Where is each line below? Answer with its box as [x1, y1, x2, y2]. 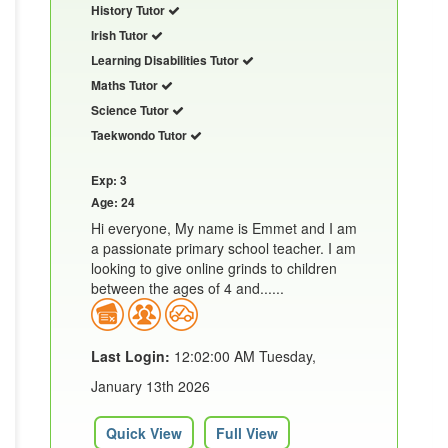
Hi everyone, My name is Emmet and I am [91, 217, 357, 238]
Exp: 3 [91, 170, 127, 189]
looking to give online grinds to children [91, 257, 337, 278]
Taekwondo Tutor [91, 125, 190, 144]
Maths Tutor [91, 75, 161, 94]
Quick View [106, 423, 182, 444]
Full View [216, 423, 278, 444]
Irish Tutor [91, 25, 151, 44]
